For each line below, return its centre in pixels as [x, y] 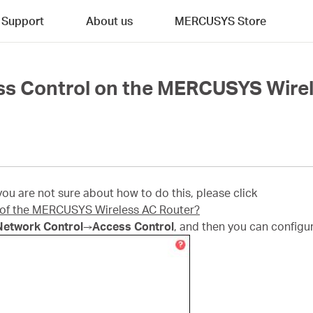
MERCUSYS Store [220, 21]
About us [109, 21]
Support [23, 21]
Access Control [133, 226]
